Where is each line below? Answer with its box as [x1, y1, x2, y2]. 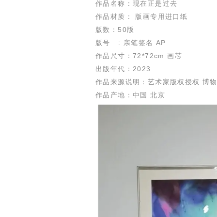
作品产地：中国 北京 [95, 91, 165, 99]
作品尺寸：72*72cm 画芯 [95, 52, 182, 60]
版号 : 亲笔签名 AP [95, 39, 166, 47]
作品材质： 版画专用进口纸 [95, 13, 188, 21]
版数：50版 [95, 26, 135, 34]
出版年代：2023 [95, 65, 151, 73]
